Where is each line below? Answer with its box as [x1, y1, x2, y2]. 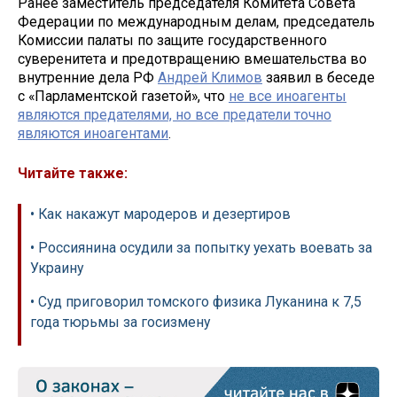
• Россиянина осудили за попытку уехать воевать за [30, 238, 372, 256]
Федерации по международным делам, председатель [18, 13, 375, 31]
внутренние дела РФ [18, 69, 158, 87]
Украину [30, 259, 83, 276]
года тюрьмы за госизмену [30, 313, 210, 331]
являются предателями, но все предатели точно [18, 106, 331, 124]
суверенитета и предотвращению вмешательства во [18, 51, 367, 68]
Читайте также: [18, 165, 128, 183]
